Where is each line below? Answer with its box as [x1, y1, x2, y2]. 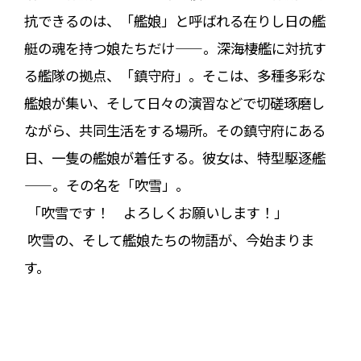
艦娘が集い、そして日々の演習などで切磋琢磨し [23, 92, 325, 113]
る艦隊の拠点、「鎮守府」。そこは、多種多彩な [23, 64, 326, 85]
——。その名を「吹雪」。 [23, 174, 189, 195]
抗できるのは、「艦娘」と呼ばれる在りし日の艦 [23, 10, 326, 31]
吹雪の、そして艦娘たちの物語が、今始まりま [23, 229, 314, 250]
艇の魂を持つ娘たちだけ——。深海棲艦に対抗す [23, 37, 326, 58]
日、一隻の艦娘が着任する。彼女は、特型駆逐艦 [23, 147, 326, 168]
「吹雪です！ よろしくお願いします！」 [23, 201, 288, 222]
